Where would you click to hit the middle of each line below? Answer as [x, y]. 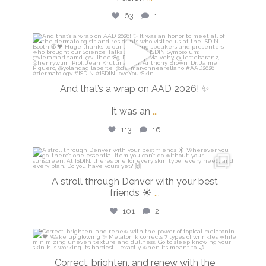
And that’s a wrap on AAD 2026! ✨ [134, 88]
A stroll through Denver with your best [134, 181]
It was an [131, 111]
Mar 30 [141, 65]
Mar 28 [141, 179]
